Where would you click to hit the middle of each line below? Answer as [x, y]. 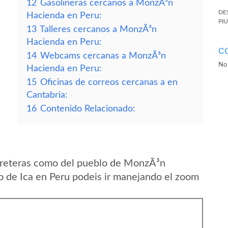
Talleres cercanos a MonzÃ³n [98, 29]
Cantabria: [47, 95]
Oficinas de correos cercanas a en [109, 82]
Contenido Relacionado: [88, 109]
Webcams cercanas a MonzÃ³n [103, 56]
